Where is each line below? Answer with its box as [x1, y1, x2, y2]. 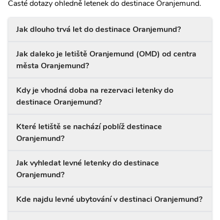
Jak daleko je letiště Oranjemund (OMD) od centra [16, 49, 196, 59]
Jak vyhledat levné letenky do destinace [16, 158, 159, 168]
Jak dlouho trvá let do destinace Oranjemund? [16, 24, 181, 35]
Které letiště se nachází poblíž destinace [16, 121, 162, 132]
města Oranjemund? [16, 60, 89, 71]
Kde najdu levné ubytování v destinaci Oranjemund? [16, 194, 202, 205]
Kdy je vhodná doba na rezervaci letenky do [16, 85, 173, 96]
